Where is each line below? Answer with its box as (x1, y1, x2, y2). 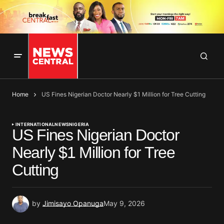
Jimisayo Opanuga (42, 199, 103, 208)
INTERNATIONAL (15, 121, 55, 127)
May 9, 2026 (103, 199, 145, 208)
